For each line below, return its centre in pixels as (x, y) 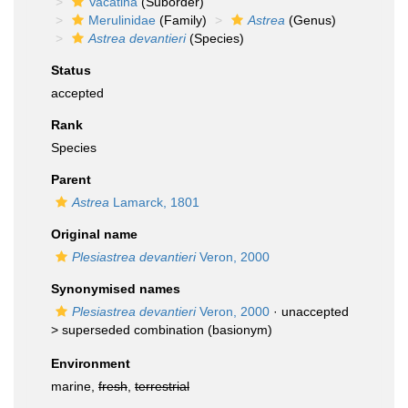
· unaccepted (309, 311)
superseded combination (133, 330)
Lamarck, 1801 (154, 202)
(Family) (181, 20)
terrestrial (162, 386)
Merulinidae (122, 20)
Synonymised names (116, 289)
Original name (94, 234)
